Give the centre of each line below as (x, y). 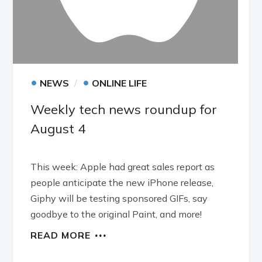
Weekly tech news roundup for (124, 109)
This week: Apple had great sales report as (123, 166)
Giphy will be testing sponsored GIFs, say (119, 198)
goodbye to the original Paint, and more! (116, 214)
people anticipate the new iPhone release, (122, 182)
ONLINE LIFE (120, 83)
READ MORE (61, 235)
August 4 (58, 128)
